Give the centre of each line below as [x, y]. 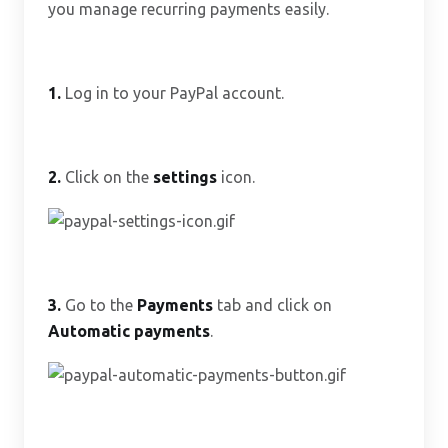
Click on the [107, 177]
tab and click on [272, 304]
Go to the [99, 304]
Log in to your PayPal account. [172, 93]
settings [185, 177]
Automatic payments [129, 330]
